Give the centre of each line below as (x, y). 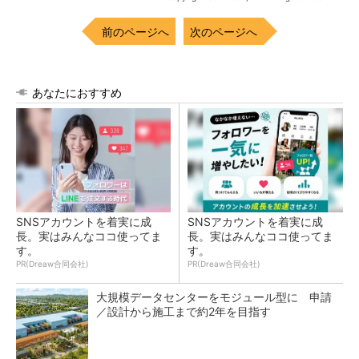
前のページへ (135, 32)
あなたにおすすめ (77, 93)
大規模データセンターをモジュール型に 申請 (214, 297)
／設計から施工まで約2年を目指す (184, 311)
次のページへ (224, 32)
